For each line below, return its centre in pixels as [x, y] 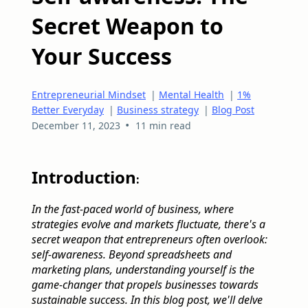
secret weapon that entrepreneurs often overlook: [150, 240]
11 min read [163, 125]
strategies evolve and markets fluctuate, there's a [148, 224]
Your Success [104, 56]
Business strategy [158, 109]
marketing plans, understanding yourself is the [143, 270]
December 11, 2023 [76, 125]
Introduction [84, 177]
